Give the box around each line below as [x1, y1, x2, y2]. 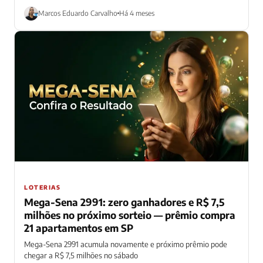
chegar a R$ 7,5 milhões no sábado [24, 250, 138, 260]
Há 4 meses [119, 9, 154, 18]
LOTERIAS [24, 183, 60, 191]
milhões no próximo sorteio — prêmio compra [24, 208, 235, 221]
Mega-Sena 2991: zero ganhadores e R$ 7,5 [24, 195, 224, 208]
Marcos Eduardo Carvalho [38, 9, 117, 18]
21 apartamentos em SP [24, 221, 133, 234]
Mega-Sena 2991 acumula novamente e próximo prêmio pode [24, 239, 227, 249]
